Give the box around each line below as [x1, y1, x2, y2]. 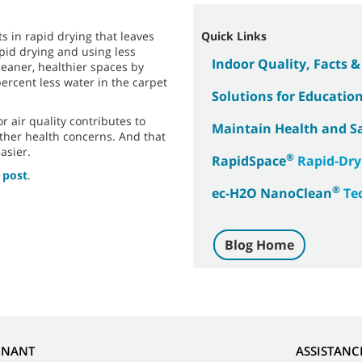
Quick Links [201, 28, 267, 44]
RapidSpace [212, 152, 286, 170]
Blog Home [225, 236, 294, 254]
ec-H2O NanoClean [212, 184, 332, 202]
